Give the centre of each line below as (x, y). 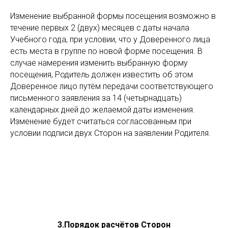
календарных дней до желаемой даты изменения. (103, 110)
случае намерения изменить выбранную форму (99, 63)
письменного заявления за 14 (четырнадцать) (96, 98)
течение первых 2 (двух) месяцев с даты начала (100, 28)
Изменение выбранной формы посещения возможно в (113, 16)
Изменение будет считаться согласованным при (101, 121)
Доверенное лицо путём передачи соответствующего (112, 86)
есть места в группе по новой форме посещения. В (106, 51)
